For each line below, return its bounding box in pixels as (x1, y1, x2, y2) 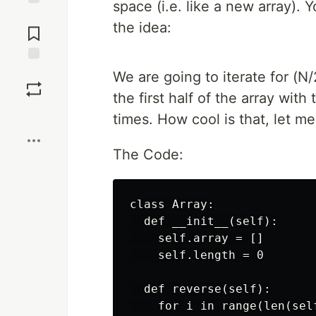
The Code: (113, 146, 183, 163)
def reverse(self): (130, 282, 271, 296)
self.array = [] (130, 231, 264, 245)
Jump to (15, 10, 53, 23)
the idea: (113, 19, 171, 36)
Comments (9, 22, 59, 35)
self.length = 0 (130, 248, 264, 262)
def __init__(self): (130, 214, 278, 228)
